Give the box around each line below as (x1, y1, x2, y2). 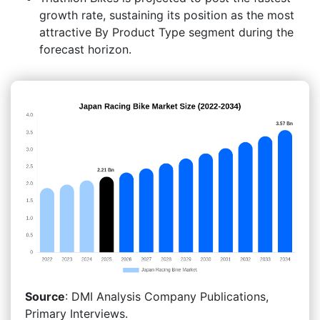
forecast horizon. (39, 41, 131, 56)
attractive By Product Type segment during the (39, 24, 294, 39)
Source (25, 289, 65, 304)
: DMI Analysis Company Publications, (65, 289, 269, 304)
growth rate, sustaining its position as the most (39, 7, 294, 22)
